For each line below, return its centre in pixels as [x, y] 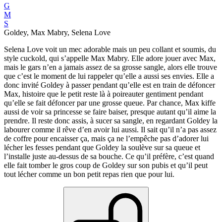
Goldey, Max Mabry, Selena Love [57, 33]
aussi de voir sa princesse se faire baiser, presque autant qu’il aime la [110, 112]
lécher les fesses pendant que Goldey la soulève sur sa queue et [102, 148]
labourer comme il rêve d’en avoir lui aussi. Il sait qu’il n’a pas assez [110, 130]
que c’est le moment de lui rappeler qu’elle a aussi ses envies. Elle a [109, 76]
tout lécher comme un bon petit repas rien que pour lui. [89, 174]
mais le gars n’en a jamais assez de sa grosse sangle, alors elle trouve [111, 67]
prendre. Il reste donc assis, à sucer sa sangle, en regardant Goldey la [111, 121]
